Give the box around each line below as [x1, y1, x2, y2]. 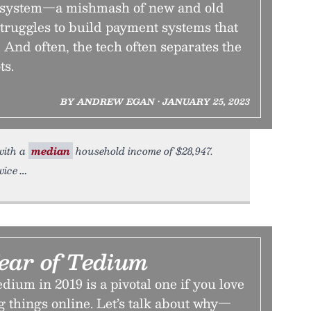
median [31, 142, 70, 159]
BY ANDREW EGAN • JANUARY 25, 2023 [60, 94, 250, 108]
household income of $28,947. [73, 142, 213, 159]
